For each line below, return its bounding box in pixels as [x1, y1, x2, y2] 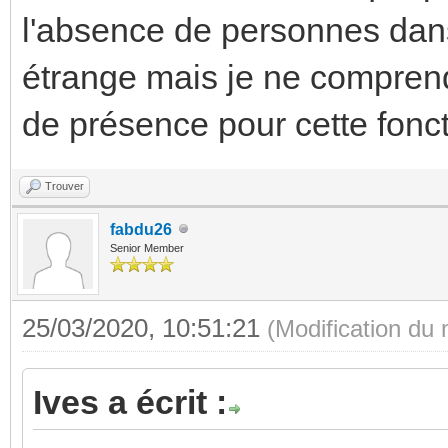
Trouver [45, 179, 84, 192]
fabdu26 [110, 220, 172, 238]
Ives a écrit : [33, 382, 227, 421]
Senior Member [110, 241, 184, 254]
